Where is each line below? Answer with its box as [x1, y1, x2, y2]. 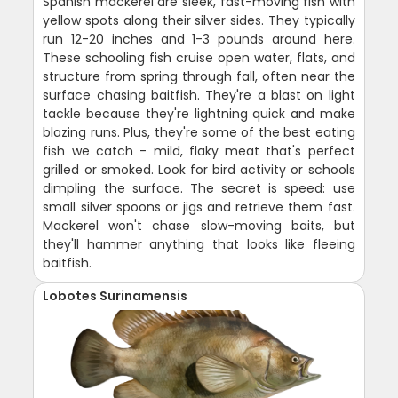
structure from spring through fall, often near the [43, 67, 355, 85]
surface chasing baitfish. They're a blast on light [43, 85, 355, 104]
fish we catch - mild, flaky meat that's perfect [43, 141, 355, 160]
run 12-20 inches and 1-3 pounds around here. [43, 29, 355, 48]
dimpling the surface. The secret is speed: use [43, 179, 355, 197]
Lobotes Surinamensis [43, 286, 188, 305]
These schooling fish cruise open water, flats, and [43, 48, 355, 67]
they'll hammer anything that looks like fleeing [43, 235, 355, 253]
